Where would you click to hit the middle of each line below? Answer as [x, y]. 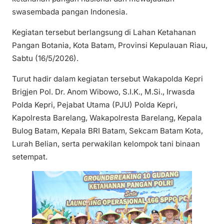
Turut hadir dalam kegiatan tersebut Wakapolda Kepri [107, 78]
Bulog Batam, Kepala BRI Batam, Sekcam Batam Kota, [107, 130]
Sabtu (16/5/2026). [45, 58]
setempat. [30, 156]
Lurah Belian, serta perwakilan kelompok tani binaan [106, 143]
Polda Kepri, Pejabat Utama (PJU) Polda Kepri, [95, 104]
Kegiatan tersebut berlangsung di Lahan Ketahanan [104, 32]
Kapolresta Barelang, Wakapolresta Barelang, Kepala [107, 117]
